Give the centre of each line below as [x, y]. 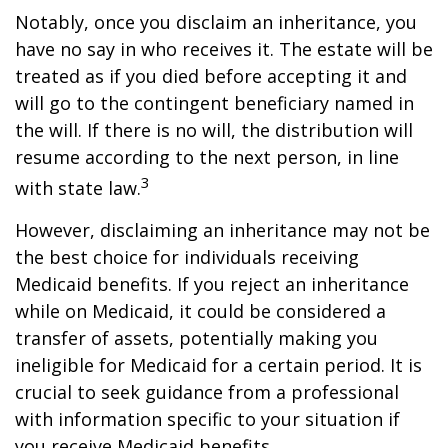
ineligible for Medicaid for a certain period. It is [218, 365]
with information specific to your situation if [207, 419]
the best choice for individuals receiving [187, 257]
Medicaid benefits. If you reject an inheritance [212, 284]
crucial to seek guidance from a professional [207, 392]
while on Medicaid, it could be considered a [200, 311]
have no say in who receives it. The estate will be [224, 49]
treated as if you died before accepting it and [211, 76]
